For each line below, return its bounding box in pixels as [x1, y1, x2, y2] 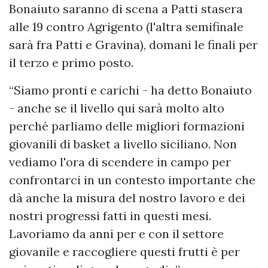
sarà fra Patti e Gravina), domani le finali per [9, 37, 258, 53]
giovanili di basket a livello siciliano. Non [9, 136, 237, 152]
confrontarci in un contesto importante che [9, 172, 255, 188]
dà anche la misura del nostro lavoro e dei [9, 190, 245, 206]
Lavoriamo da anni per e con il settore [9, 226, 224, 242]
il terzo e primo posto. [9, 55, 136, 71]
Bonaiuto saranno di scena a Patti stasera [9, 1, 243, 17]
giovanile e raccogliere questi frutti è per [9, 244, 240, 260]
